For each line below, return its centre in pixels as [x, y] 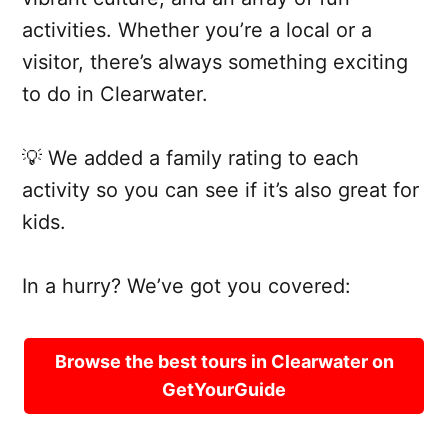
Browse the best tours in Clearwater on [224, 361]
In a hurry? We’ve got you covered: [186, 285]
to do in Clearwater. [115, 93]
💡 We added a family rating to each [190, 157]
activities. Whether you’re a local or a [197, 29]
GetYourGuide [224, 389]
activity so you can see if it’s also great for [220, 189]
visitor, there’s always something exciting [215, 61]
